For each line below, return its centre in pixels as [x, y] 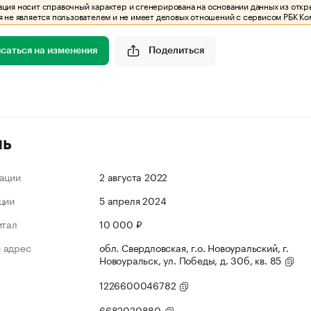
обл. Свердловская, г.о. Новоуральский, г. [194, 247]
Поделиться [176, 50]
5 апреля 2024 [133, 200]
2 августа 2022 [134, 176]
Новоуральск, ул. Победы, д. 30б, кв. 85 [192, 260]
